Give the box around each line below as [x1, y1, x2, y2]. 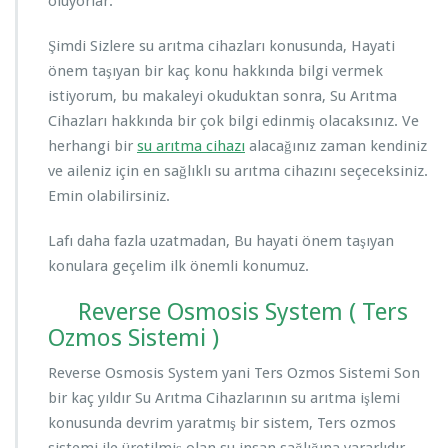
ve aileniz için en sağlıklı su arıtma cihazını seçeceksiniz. [48, 162, 428, 181]
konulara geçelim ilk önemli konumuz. [48, 257, 309, 276]
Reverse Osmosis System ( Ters [78, 298, 408, 327]
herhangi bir [48, 137, 137, 156]
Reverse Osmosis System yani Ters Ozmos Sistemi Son [48, 364, 420, 383]
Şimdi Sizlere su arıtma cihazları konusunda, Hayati [48, 37, 395, 56]
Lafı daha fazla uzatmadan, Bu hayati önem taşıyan [48, 232, 394, 251]
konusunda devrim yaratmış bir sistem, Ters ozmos [48, 414, 396, 433]
